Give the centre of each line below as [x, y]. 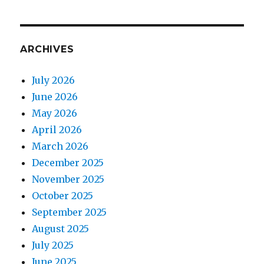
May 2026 [55, 113]
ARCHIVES [47, 49]
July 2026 [54, 80]
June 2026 [55, 96]
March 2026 [60, 146]
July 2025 [53, 245]
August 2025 [61, 228]
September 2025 [70, 212]
